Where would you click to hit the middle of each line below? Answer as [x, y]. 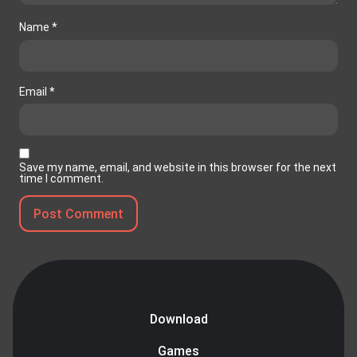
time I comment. [61, 178]
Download [178, 320]
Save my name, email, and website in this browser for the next [178, 167]
